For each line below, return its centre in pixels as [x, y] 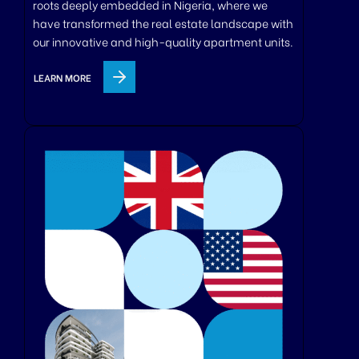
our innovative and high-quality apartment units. [163, 42]
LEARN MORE [63, 77]
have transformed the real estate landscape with [163, 23]
